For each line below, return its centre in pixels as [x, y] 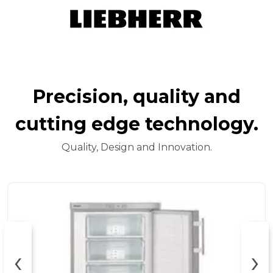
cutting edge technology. [136, 124]
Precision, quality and [136, 97]
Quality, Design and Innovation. [136, 147]
